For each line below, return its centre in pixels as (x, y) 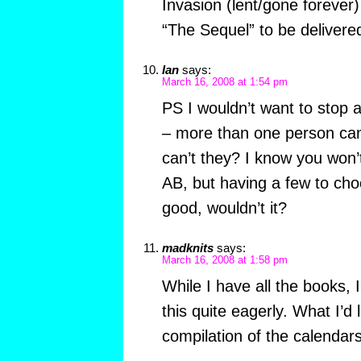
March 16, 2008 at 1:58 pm (224, 260)
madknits (187, 247)
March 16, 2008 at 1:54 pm (224, 82)
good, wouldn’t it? (224, 207)
